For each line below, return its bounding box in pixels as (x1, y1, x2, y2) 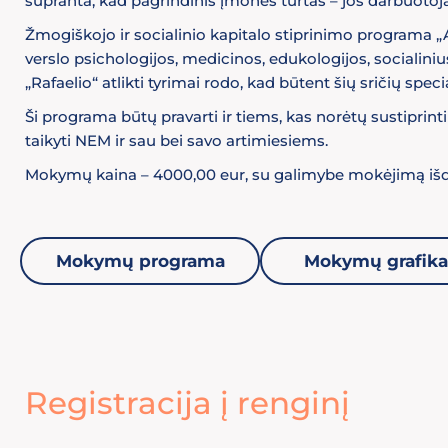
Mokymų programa (55, 250, 225, 271)
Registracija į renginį (25, 384, 350, 422)
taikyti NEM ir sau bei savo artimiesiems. (25, 131, 328, 150)
